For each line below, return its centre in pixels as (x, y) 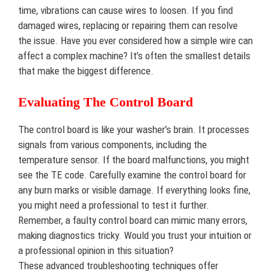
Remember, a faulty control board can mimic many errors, (133, 220)
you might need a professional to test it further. (114, 205)
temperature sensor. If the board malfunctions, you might (134, 159)
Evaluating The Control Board (106, 102)
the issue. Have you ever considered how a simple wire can (135, 41)
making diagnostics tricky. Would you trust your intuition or (135, 235)
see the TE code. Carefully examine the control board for (132, 175)
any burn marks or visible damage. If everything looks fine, (134, 190)
